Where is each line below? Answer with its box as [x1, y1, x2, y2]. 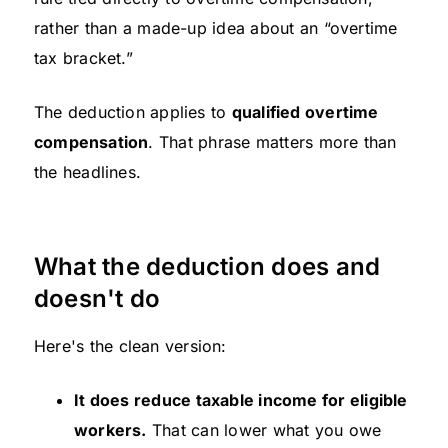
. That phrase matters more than [148, 132, 397, 153]
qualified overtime [231, 102, 379, 123]
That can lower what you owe [146, 420, 382, 441]
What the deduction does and [34, 252, 381, 282]
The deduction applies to [34, 102, 232, 123]
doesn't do [34, 284, 161, 314]
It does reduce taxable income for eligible [74, 390, 408, 411]
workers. [74, 420, 147, 441]
